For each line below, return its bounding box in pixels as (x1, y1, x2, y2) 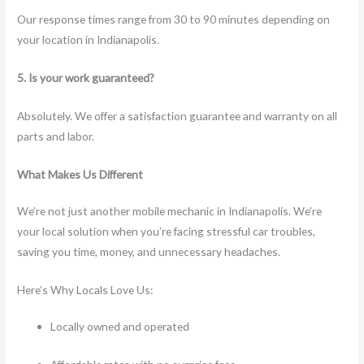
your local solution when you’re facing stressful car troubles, (17, 224, 316, 238)
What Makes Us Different (17, 167, 144, 181)
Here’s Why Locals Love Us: (17, 282, 154, 297)
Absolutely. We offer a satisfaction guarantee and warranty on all (17, 109, 338, 123)
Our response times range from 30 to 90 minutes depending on (17, 12, 331, 27)
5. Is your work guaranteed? (17, 71, 155, 85)
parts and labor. (17, 129, 95, 144)
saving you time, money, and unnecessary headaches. (17, 245, 281, 258)
